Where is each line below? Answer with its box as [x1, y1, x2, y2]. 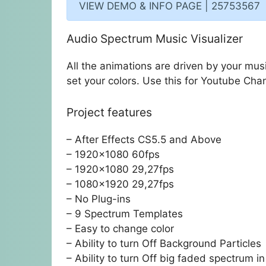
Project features [66, 104, 152, 119]
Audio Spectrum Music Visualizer [66, 31, 243, 46]
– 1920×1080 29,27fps [66, 163, 174, 175]
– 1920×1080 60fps [66, 148, 160, 160]
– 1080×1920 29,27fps [66, 178, 174, 190]
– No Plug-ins [66, 192, 131, 205]
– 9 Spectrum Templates [66, 207, 183, 220]
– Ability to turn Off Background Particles [66, 237, 261, 249]
